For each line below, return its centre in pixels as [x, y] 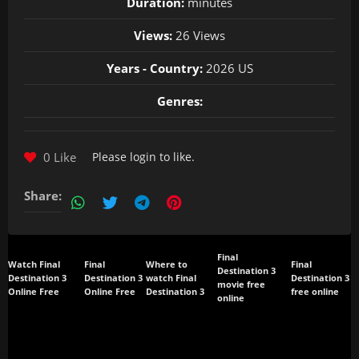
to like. [175, 157]
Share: [43, 196]
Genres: [179, 101]
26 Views [199, 35]
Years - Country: [154, 68]
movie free [241, 284]
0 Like [58, 157]
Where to [167, 264]
